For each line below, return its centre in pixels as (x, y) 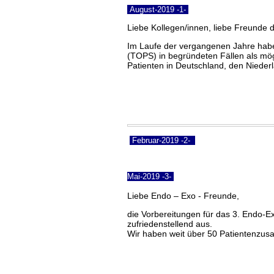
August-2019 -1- (158, 9)
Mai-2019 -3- (150, 176)
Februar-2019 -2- (162, 140)
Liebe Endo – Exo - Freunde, (183, 195)
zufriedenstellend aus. (170, 224)
